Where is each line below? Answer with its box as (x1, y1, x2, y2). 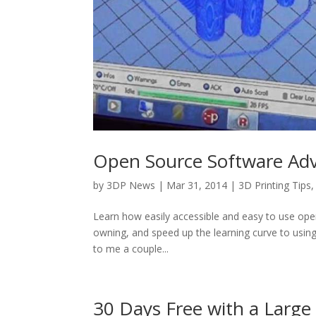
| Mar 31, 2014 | (155, 178, 238, 192)
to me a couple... (93, 241, 169, 255)
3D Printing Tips (238, 178, 311, 192)
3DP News (107, 178, 155, 192)
